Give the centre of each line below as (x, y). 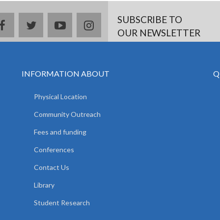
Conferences (54, 150)
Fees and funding (60, 132)
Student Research (62, 203)
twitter (50, 25)
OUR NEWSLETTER (159, 33)
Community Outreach (67, 114)
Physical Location (60, 96)
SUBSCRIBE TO (150, 19)
